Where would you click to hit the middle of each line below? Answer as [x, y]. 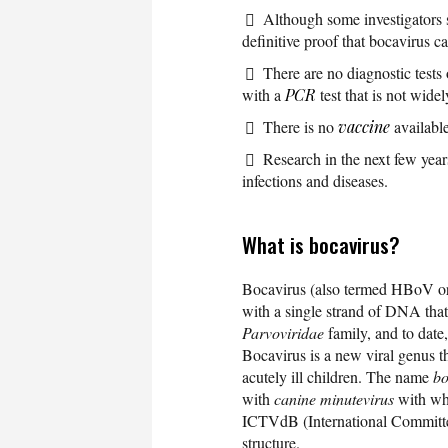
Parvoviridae [283, 332]
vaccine [364, 126]
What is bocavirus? [321, 244]
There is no [300, 126]
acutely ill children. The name [337, 376]
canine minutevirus [334, 398]
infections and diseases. [315, 180]
